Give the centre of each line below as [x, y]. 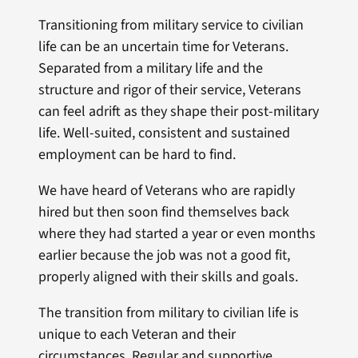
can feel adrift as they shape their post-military [178, 112]
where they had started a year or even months [177, 234]
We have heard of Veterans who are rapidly [166, 191]
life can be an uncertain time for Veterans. [163, 47]
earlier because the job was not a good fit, [164, 256]
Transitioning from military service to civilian [171, 26]
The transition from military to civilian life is [168, 313]
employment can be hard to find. [137, 155]
